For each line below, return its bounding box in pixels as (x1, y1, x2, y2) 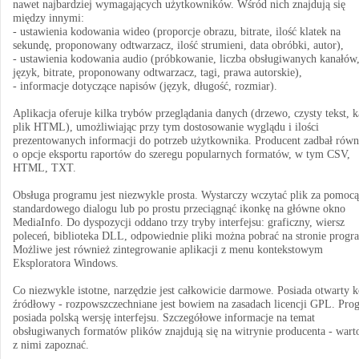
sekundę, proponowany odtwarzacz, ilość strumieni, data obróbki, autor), (13, 39, 344, 51)
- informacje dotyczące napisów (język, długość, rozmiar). (13, 80, 277, 92)
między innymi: (13, 12, 84, 24)
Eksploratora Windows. (13, 257, 119, 269)
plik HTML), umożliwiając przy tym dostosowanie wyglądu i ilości (13, 121, 319, 133)
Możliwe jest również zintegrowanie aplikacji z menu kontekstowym (13, 244, 323, 256)
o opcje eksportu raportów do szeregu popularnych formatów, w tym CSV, (13, 148, 350, 160)
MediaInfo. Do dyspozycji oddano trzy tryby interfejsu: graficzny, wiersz (13, 216, 345, 228)
